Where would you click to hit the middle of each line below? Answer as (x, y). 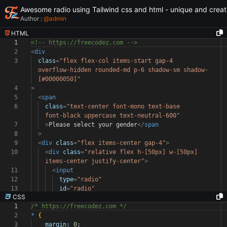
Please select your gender (93, 125)
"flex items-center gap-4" (121, 143)
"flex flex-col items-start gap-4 (118, 61)
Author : (32, 18)
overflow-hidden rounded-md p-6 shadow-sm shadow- (123, 70)
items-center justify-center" (95, 161)
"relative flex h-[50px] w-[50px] (143, 152)
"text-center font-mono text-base (125, 106)
